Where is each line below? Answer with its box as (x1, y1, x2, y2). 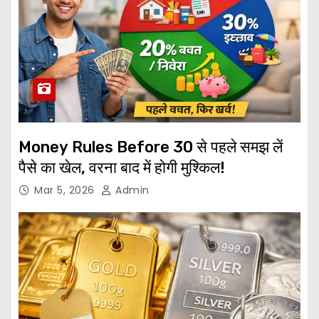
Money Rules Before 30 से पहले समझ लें (19, 137, 283, 157)
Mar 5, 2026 (34, 183, 98, 198)
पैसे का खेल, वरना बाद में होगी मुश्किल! (19, 158, 225, 178)
